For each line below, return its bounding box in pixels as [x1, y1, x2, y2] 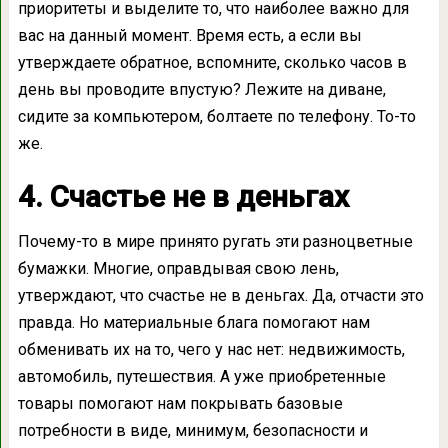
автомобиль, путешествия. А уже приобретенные [17, 366, 386, 386]
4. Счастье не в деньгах [17, 178, 349, 214]
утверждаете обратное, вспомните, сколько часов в [17, 52, 407, 72]
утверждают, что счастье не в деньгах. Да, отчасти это [17, 285, 424, 305]
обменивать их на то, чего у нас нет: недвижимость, [17, 339, 405, 359]
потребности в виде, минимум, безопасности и [17, 420, 368, 440]
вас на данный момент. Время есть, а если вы [17, 25, 362, 45]
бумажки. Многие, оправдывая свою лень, [17, 258, 339, 278]
